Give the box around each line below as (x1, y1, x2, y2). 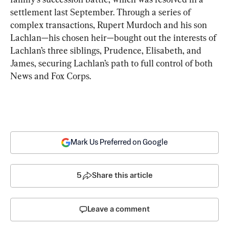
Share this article (91, 171, 153, 179)
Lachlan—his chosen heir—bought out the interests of (10, 32, 218, 43)
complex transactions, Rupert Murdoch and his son (10, 19, 209, 30)
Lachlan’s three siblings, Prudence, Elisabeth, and (10, 44, 203, 56)
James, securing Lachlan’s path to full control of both (10, 57, 215, 68)
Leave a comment (87, 205, 150, 213)
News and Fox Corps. (10, 70, 91, 81)
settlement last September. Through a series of (10, 6, 193, 17)
